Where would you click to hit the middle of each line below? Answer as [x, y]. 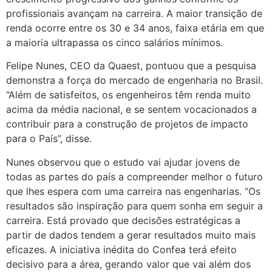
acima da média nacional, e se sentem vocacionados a [131, 110]
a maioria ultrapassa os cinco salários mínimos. [114, 42]
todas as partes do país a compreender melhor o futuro [134, 176]
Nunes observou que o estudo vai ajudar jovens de [123, 162]
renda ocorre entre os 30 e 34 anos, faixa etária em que [135, 28]
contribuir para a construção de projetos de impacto [127, 124]
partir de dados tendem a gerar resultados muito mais [131, 235]
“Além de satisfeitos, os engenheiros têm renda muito [128, 95]
